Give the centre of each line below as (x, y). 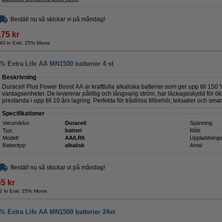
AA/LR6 (75, 138)
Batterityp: (15, 145)
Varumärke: (16, 123)
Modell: (11, 138)
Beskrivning (19, 77)
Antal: (196, 145)
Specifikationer (23, 113)
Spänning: (202, 123)
